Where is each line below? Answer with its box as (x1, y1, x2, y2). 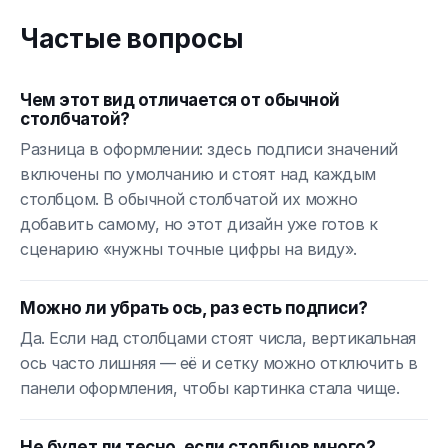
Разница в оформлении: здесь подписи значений (20, 138, 398, 159)
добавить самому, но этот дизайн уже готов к (20, 213, 378, 234)
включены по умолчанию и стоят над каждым (20, 163, 376, 184)
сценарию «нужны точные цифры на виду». (20, 238, 357, 259)
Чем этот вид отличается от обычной (20, 89, 340, 110)
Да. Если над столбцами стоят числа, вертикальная (20, 327, 416, 348)
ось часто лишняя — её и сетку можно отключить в (20, 352, 418, 373)
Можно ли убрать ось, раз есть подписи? (20, 297, 368, 318)
